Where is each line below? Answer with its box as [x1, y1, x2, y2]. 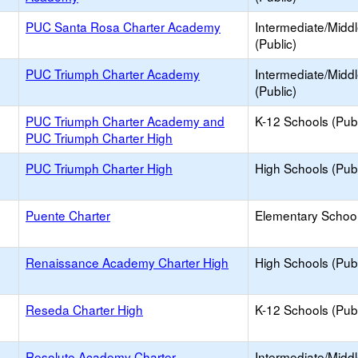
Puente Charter [26, 206, 110, 224]
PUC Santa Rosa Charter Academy [26, 18, 221, 35]
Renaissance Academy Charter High [26, 253, 229, 271]
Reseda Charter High [26, 300, 143, 318]
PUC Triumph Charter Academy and [26, 112, 225, 129]
